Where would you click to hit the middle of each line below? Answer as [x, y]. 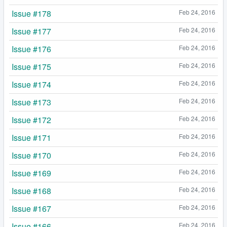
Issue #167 [31, 209]
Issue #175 [31, 67]
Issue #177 [31, 31]
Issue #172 [31, 120]
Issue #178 [31, 14]
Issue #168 [31, 191]
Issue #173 [31, 102]
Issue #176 [31, 49]
